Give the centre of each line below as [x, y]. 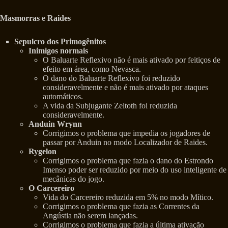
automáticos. [63, 97]
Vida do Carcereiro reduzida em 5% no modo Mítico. [128, 197]
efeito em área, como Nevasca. [92, 69]
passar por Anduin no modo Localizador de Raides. [125, 142]
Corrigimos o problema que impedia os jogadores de [126, 133]
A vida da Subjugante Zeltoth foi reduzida [110, 106]
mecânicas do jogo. [74, 179]
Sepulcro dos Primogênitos [60, 42]
